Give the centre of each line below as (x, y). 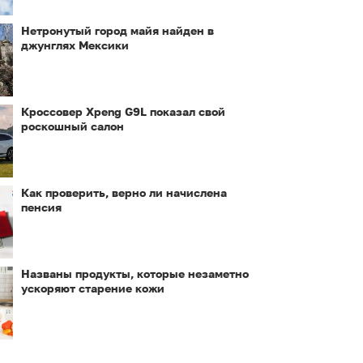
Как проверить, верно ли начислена (124, 192)
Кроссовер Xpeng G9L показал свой (123, 111)
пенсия (41, 207)
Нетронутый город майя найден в (117, 30)
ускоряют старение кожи (93, 288)
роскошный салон (73, 126)
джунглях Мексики (75, 45)
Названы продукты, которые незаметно (135, 273)
